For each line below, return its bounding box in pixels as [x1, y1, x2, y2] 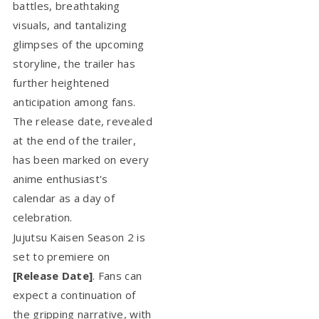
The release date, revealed [13, 113, 152, 128]
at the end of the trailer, [13, 132, 136, 147]
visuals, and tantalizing [13, 17, 127, 32]
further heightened [13, 75, 110, 90]
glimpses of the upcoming [13, 36, 145, 51]
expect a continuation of [13, 287, 136, 302]
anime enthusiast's [13, 171, 108, 186]
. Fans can [93, 268, 142, 283]
